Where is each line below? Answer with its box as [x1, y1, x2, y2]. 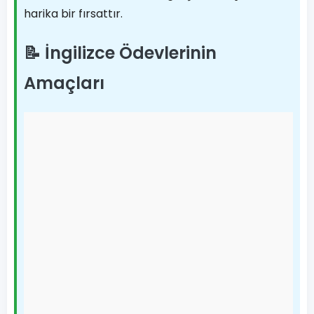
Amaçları [24, 71, 104, 95]
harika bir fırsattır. [24, 6, 123, 22]
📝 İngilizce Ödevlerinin [24, 41, 217, 64]
